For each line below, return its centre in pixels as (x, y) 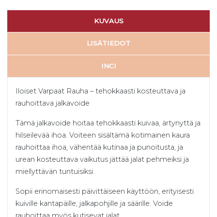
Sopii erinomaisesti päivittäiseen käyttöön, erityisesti (105, 192)
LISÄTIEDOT (108, 43)
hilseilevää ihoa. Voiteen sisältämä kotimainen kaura (103, 135)
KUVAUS (108, 21)
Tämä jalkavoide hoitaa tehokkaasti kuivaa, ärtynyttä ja (108, 123)
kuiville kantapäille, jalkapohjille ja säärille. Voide (94, 204)
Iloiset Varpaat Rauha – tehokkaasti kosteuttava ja (101, 91)
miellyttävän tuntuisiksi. (55, 172)
